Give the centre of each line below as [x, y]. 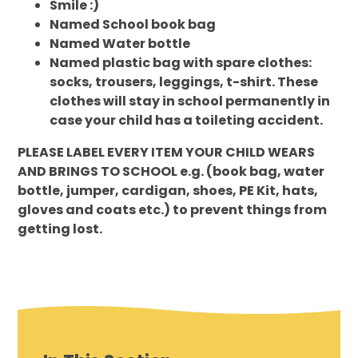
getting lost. [62, 229]
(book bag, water [266, 172]
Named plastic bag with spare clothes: [181, 63]
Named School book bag [133, 25]
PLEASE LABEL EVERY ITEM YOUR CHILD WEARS [167, 153]
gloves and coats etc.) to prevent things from [173, 210]
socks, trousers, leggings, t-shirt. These [184, 82]
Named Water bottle [120, 44]
